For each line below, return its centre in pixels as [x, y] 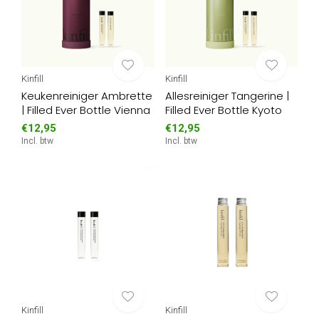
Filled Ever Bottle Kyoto [223, 110]
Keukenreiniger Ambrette [87, 95]
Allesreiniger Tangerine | [227, 95]
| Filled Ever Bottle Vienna [86, 110]
